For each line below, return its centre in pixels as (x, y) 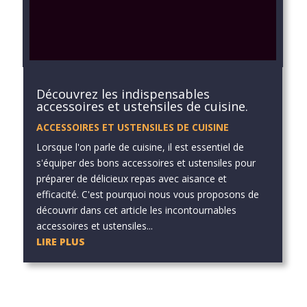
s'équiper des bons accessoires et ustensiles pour (146, 162)
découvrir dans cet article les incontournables (136, 210)
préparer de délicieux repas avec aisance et (131, 178)
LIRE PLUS (60, 241)
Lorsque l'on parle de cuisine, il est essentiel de (140, 147)
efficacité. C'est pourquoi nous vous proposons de (147, 194)
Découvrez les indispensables (123, 94)
